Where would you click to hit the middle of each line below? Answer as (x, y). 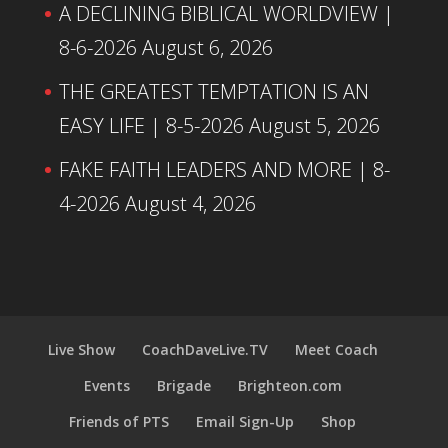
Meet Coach (336, 349)
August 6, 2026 (207, 48)
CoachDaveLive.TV (204, 349)
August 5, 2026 (314, 126)
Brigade (183, 385)
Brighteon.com (289, 385)
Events (106, 385)
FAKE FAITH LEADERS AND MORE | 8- (224, 170)
